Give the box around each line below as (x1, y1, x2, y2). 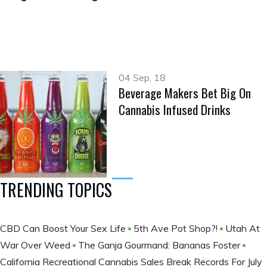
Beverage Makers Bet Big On (119, 83, 252, 103)
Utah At (225, 222, 260, 235)
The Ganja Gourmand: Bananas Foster (78, 239, 243, 252)
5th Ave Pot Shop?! (133, 222, 220, 235)
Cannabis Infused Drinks (119, 100, 231, 119)
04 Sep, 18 (119, 72, 166, 84)
